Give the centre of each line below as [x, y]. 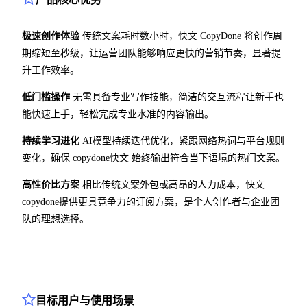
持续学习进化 [51, 140]
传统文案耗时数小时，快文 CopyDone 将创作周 [181, 36]
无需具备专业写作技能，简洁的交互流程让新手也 [177, 97]
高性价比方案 [51, 184]
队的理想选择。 [56, 219]
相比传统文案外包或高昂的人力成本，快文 [172, 184]
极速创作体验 [51, 36]
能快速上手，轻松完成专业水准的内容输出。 [118, 114]
